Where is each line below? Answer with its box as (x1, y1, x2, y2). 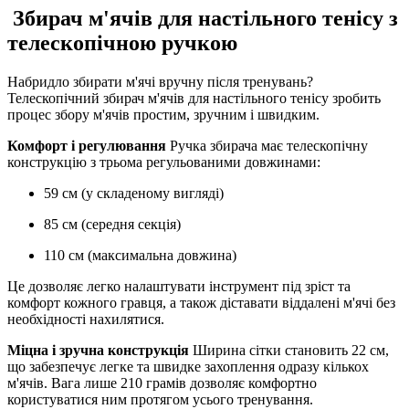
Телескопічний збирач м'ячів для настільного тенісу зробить (7, 89, 381, 106)
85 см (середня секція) (44, 215, 181, 232)
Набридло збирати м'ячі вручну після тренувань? (7, 73, 313, 89)
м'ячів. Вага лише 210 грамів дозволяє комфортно (7, 374, 317, 391)
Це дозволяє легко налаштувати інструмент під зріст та (7, 278, 351, 294)
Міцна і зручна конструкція (7, 341, 189, 358)
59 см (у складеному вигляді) (44, 184, 224, 201)
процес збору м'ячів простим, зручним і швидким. (7, 106, 320, 122)
